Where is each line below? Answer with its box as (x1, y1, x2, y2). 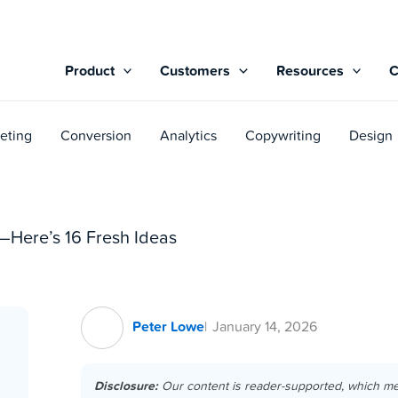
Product (64, 64, 115, 79)
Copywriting (245, 130, 321, 145)
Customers (160, 64, 231, 79)
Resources (275, 64, 344, 79)
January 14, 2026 (212, 320, 317, 335)
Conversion (60, 130, 131, 145)
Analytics (160, 130, 217, 145)
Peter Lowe (132, 320, 204, 335)
